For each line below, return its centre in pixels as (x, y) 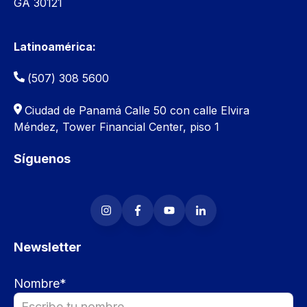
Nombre (37, 283)
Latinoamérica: (55, 47)
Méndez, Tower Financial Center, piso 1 (116, 126)
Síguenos (42, 158)
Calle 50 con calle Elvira (187, 110)
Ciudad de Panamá (75, 110)
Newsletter (48, 247)
